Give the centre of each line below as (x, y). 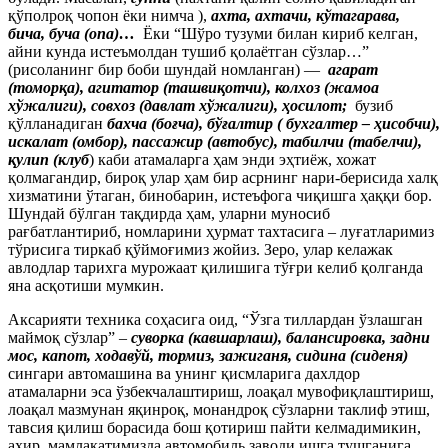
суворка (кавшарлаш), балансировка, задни (280, 337)
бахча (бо (139, 123)
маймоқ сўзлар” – (69, 337)
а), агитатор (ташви (142, 87)
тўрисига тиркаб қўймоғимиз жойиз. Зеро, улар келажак (200, 249)
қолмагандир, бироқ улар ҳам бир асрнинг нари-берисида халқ (223, 177)
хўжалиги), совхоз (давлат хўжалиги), (145, 105)
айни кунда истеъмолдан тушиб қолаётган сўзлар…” (188, 51)
